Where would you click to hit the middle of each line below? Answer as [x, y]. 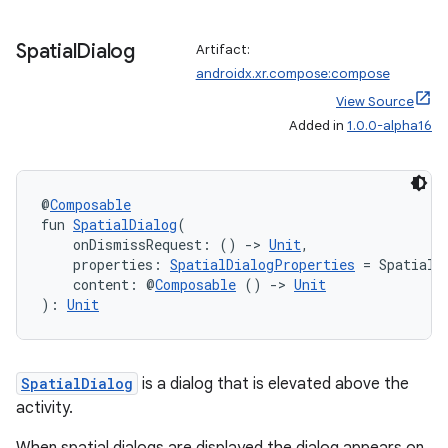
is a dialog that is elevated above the [273, 384]
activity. [44, 408]
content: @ [98, 284]
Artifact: [222, 49]
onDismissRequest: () [143, 244]
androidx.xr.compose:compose [292, 73]
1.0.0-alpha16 [389, 125]
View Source [375, 101]
